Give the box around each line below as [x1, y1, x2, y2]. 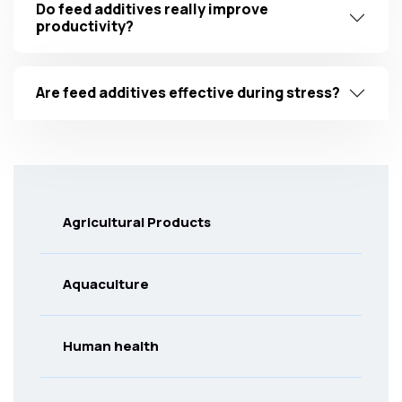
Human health [63, 336, 159, 355]
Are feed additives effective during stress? [36, 83, 340, 103]
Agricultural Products [63, 212, 211, 232]
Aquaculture [63, 274, 149, 293]
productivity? [36, 15, 134, 36]
